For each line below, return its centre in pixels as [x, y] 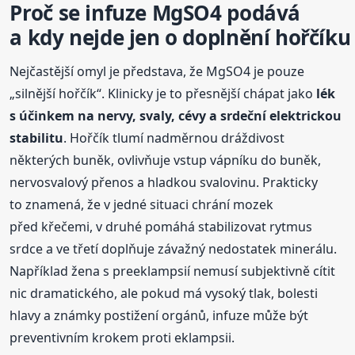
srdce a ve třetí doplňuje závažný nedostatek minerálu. [174, 248]
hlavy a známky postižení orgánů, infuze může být [159, 315]
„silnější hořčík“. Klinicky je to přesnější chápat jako [163, 93]
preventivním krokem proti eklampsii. [122, 337]
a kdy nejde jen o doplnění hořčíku [180, 37]
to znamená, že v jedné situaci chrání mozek [142, 204]
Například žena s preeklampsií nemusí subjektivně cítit [173, 271]
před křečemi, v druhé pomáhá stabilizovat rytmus [161, 226]
